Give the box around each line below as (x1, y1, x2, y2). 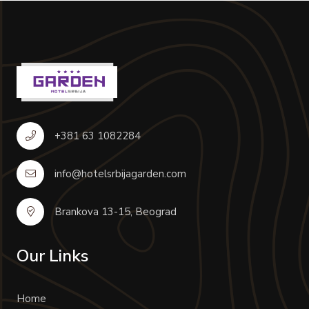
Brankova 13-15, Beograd (54, 204, 177, 219)
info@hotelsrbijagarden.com (54, 166, 186, 181)
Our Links (17, 244, 88, 267)
